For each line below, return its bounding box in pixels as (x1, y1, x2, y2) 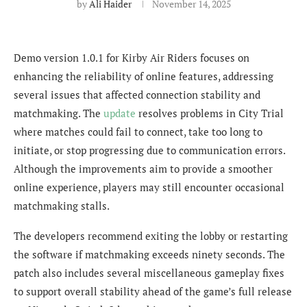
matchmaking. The (14, 106, 103, 120)
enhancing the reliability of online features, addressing (14, 69, 273, 83)
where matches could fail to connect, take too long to (14, 124, 262, 138)
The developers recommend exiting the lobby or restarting (14, 228, 288, 243)
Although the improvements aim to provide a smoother (14, 161, 273, 175)
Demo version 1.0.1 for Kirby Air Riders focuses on (14, 50, 249, 64)
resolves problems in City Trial (136, 106, 284, 120)
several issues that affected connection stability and (14, 87, 260, 101)
